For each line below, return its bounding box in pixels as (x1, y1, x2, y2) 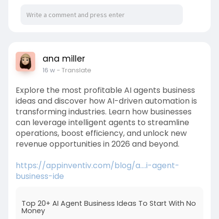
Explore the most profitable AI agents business (15, 85, 195, 96)
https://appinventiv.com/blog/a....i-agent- (15, 160, 179, 171)
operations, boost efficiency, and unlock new (15, 128, 187, 139)
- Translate (56, 66, 91, 75)
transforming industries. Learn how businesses (15, 106, 192, 117)
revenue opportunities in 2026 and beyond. (15, 138, 179, 150)
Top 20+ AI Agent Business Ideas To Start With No (21, 198, 196, 208)
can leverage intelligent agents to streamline (15, 117, 189, 128)
